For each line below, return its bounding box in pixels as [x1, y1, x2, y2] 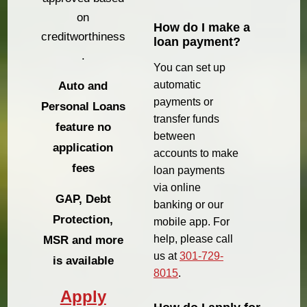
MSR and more [42, 234, 123, 247]
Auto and [58, 79, 108, 93]
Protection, [53, 213, 114, 227]
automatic [153, 78, 201, 90]
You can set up [153, 61, 225, 73]
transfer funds [153, 112, 219, 125]
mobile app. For [153, 215, 230, 228]
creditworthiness [40, 30, 125, 44]
